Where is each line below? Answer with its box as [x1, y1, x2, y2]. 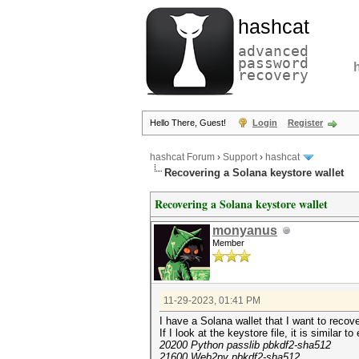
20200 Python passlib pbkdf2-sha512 [159, 339, 331, 351]
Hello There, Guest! [150, 118, 228, 127]
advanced [238, 42, 309, 59]
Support [223, 151, 257, 163]
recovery [238, 67, 309, 83]
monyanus [212, 224, 277, 237]
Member [212, 238, 244, 248]
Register [288, 118, 323, 127]
